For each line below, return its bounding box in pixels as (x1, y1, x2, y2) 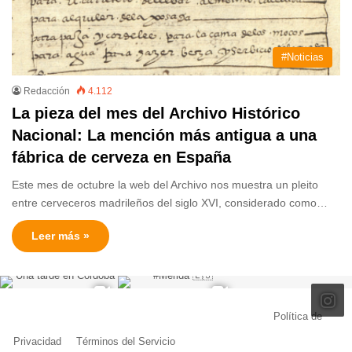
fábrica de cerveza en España (12, 148, 231, 167)
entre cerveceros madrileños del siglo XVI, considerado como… (12, 196, 328, 210)
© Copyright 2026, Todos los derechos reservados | (30, 310, 273, 323)
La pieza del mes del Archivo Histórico (12, 104, 300, 123)
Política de (273, 310, 322, 323)
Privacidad (13, 335, 64, 348)
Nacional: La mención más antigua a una (12, 126, 317, 145)
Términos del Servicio (75, 335, 178, 348)
